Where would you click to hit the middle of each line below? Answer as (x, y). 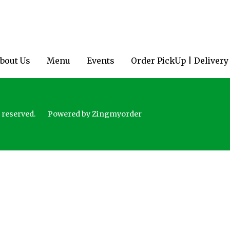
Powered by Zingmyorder (94, 114)
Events (101, 61)
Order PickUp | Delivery (180, 61)
